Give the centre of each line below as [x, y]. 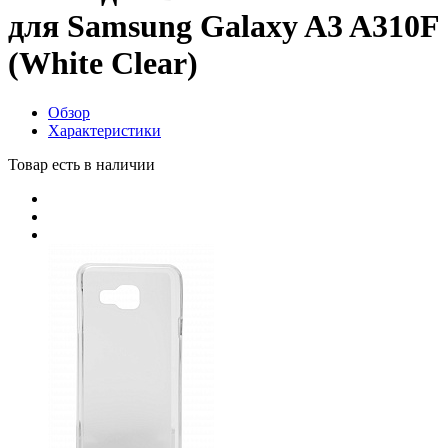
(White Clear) [103, 63]
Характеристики [104, 130]
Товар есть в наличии [81, 164]
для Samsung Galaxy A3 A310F [223, 26]
